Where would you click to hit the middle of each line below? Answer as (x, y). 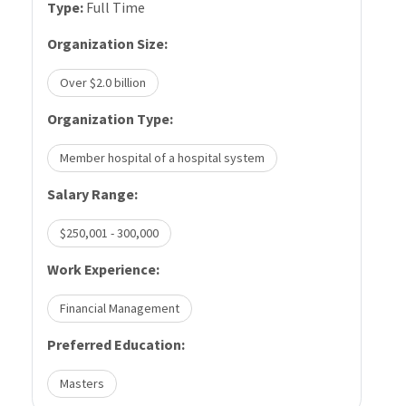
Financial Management (119, 308)
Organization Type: (110, 118)
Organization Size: (107, 43)
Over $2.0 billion (102, 82)
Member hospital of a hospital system (162, 157)
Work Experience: (103, 269)
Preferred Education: (116, 344)
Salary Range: (92, 193)
